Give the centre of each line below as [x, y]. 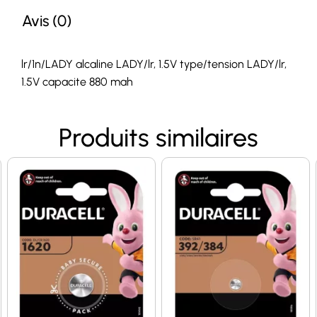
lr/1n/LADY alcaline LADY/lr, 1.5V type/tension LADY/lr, [154, 64]
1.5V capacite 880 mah [77, 81]
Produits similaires [158, 137]
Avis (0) [47, 21]
